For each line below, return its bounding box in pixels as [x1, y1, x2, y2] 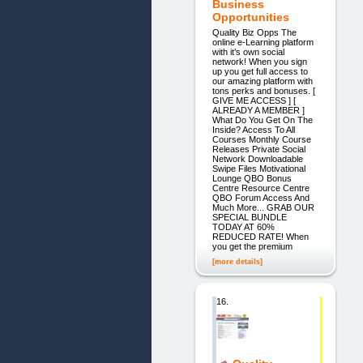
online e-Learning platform [211, 36, 314, 47]
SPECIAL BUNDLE [211, 211, 287, 222]
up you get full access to [211, 66, 308, 76]
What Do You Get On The [211, 114, 313, 125]
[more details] [211, 258, 263, 267]
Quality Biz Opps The [211, 27, 297, 37]
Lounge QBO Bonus [211, 173, 292, 183]
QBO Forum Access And [211, 192, 310, 203]
